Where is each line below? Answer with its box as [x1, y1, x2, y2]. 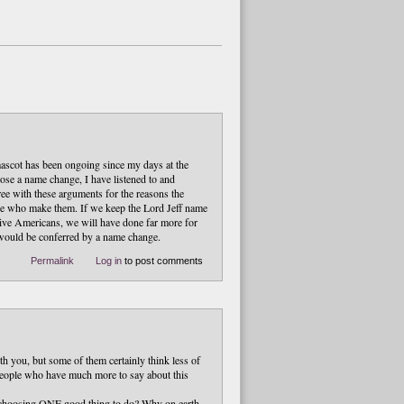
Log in [96, 255, 122, 266]
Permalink [31, 255, 74, 266]
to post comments [122, 255, 203, 266]
